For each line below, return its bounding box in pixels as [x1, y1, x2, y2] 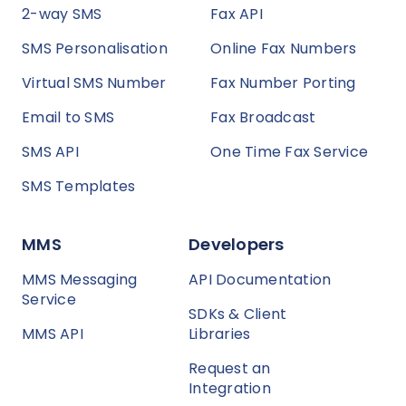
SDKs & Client [188, 304, 287, 325]
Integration [188, 378, 271, 400]
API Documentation [188, 269, 332, 291]
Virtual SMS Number [22, 72, 167, 94]
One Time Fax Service [210, 141, 368, 163]
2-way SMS [22, 4, 102, 25]
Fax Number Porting [210, 72, 356, 94]
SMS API [22, 141, 79, 163]
